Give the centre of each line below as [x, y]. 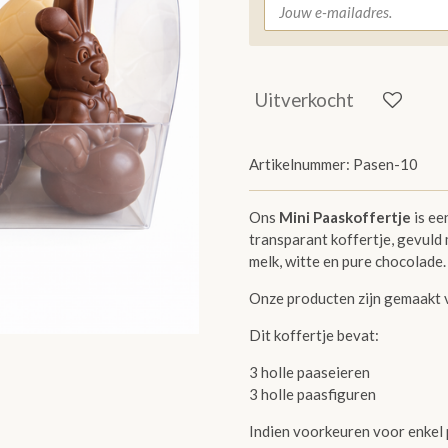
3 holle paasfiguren [312, 394]
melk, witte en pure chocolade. [347, 261]
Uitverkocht [304, 99]
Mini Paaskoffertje [345, 217]
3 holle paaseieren [309, 372]
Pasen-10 [385, 164]
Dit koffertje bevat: [314, 335]
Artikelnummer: [299, 164]
